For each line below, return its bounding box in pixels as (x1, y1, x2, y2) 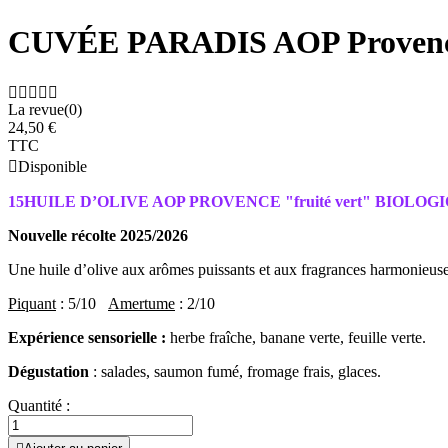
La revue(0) (8, 100, 82, 118)
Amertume (108, 294, 175, 312)
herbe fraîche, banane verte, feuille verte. (170, 328, 426, 346)
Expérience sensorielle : (8, 328, 170, 346)
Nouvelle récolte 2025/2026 (8, 226, 188, 244)
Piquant (8, 294, 56, 312)
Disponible (18, 157, 87, 175)
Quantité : (8, 396, 70, 414)
